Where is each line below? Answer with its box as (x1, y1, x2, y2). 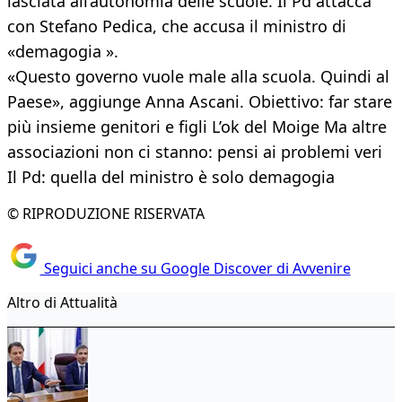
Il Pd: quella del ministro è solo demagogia (7, 166, 335, 188)
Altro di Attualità (7, 292, 118, 312)
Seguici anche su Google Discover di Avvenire (39, 258, 351, 278)
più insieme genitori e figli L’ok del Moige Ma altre (7, 116, 387, 138)
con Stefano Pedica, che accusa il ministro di (7, 15, 346, 38)
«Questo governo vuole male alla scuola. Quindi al (7, 66, 389, 88)
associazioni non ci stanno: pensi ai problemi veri (7, 141, 382, 163)
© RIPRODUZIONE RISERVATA (7, 204, 205, 224)
